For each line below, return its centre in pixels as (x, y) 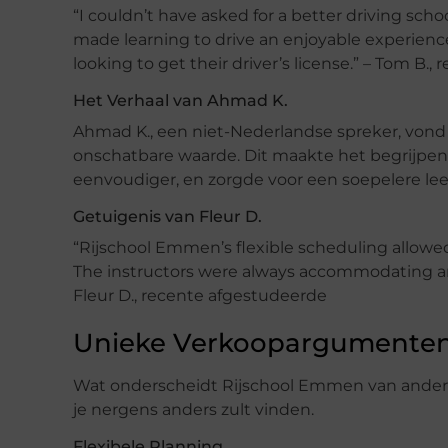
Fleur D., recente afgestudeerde (200, 295)
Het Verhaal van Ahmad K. (180, 100)
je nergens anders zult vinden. (193, 409)
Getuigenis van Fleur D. (167, 216)
